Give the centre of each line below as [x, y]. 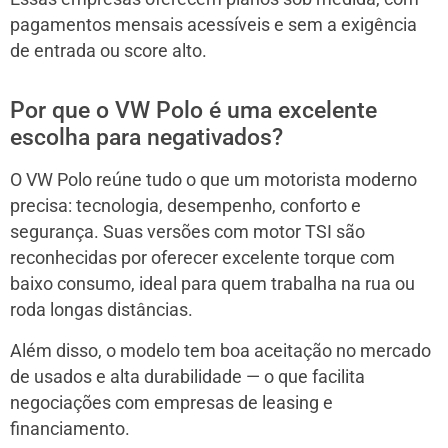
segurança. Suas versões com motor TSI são [187, 231]
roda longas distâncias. [101, 309]
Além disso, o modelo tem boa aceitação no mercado [220, 350]
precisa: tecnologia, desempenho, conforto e [185, 205]
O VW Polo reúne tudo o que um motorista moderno [213, 179]
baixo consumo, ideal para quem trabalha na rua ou [212, 283]
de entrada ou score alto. [108, 50]
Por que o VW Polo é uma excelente [193, 110]
